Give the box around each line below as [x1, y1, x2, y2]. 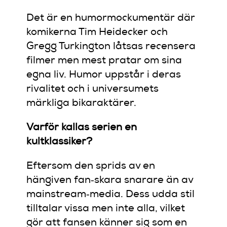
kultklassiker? [26, 137, 93, 147]
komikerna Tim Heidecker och [26, 27, 168, 38]
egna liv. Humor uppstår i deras [26, 70, 181, 81]
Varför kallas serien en [26, 123, 137, 133]
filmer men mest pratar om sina [26, 56, 182, 66]
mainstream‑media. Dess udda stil [26, 190, 195, 200]
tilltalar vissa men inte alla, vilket [26, 204, 185, 214]
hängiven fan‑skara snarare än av [26, 175, 194, 186]
